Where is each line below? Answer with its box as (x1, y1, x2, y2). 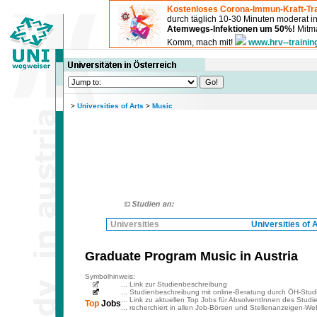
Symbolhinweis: (85, 272, 135, 281)
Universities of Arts (77, 102, 144, 110)
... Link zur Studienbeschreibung (121, 280, 227, 289)
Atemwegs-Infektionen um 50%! (167, 23, 295, 34)
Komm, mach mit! (167, 37, 235, 47)
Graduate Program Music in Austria (85, 249, 298, 264)
